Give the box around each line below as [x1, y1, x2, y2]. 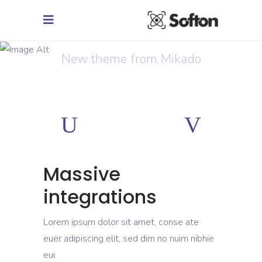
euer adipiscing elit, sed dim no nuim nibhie [43, 232, 214, 246]
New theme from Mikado [61, 50, 201, 68]
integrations [43, 184, 157, 211]
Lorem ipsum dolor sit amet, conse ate [43, 216, 199, 229]
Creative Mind [74, 29, 188, 52]
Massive [43, 161, 120, 188]
